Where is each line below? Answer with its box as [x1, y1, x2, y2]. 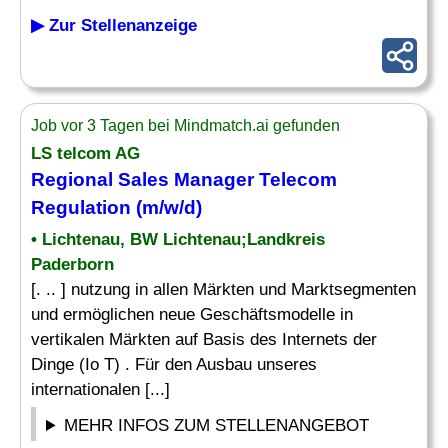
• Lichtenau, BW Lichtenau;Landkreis [31, 230, 325, 249]
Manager [174, 169, 254, 190]
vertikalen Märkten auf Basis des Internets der [31, 330, 377, 349]
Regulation [31, 197, 131, 218]
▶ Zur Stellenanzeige [31, 16, 197, 35]
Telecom [254, 169, 337, 190]
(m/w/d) [131, 197, 202, 218]
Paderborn [31, 255, 114, 274]
